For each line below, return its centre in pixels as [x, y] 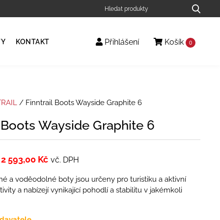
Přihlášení [121, 42]
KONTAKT [33, 42]
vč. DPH [65, 160]
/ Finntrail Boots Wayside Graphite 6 [79, 102]
